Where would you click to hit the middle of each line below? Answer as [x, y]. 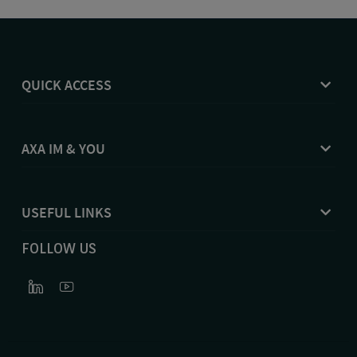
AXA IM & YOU [63, 149]
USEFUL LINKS [66, 212]
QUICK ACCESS [66, 85]
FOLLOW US [59, 249]
